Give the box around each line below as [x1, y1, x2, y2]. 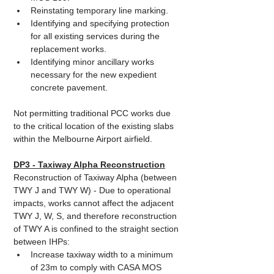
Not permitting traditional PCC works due [13, 108, 173, 118]
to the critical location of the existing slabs [13, 121, 176, 131]
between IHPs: [13, 237, 72, 246]
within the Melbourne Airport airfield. [13, 134, 152, 144]
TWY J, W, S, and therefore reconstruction [13, 211, 179, 221]
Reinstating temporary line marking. [31, 6, 168, 15]
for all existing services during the [31, 31, 162, 41]
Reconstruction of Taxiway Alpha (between [13, 172, 179, 182]
